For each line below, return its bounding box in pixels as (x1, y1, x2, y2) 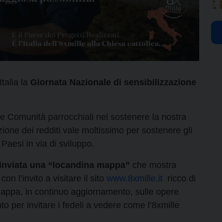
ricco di (163, 173, 196, 183)
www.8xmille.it (107, 173, 163, 183)
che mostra (130, 160, 176, 170)
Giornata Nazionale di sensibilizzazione (30, 77, 196, 87)
